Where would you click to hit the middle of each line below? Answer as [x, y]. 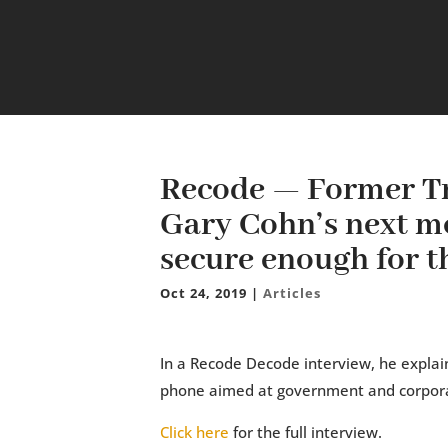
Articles [292, 293]
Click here [194, 432]
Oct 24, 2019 [203, 293]
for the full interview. [305, 432]
